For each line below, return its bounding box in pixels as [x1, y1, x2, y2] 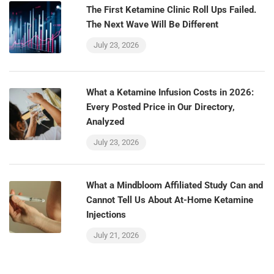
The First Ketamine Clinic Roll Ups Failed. [86, 4, 256, 15]
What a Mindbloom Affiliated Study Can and [86, 180, 263, 191]
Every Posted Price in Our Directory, [86, 102, 235, 113]
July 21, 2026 [94, 231, 139, 240]
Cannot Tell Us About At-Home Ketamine [86, 194, 253, 206]
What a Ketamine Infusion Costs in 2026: [86, 87, 254, 98]
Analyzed [86, 116, 124, 127]
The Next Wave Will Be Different [86, 19, 218, 30]
